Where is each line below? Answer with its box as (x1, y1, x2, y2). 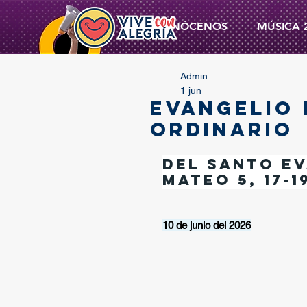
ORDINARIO (150, 117, 293, 142)
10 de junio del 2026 (162, 219, 251, 231)
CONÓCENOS (155, 20, 228, 33)
